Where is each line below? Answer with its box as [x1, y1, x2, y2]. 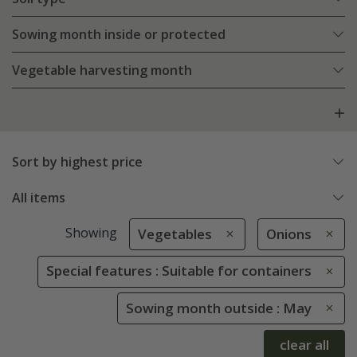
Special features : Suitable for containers [46, 261, 312, 280]
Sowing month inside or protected [12, 25, 226, 44]
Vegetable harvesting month [12, 61, 192, 80]
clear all [280, 335, 329, 355]
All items [12, 189, 65, 207]
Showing [65, 224, 117, 242]
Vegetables [137, 225, 212, 244]
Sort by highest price [12, 153, 143, 171]
